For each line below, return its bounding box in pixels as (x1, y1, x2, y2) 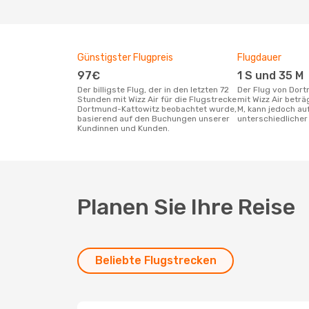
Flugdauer (237, 52, 281, 63)
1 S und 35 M (242, 69, 303, 82)
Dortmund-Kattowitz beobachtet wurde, (77, 104, 237, 114)
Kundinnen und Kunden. (77, 123, 170, 133)
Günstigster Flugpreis (77, 52, 173, 63)
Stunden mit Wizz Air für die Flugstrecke (77, 94, 237, 104)
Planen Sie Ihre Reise (77, 194, 295, 220)
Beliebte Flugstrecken (94, 254, 217, 267)
